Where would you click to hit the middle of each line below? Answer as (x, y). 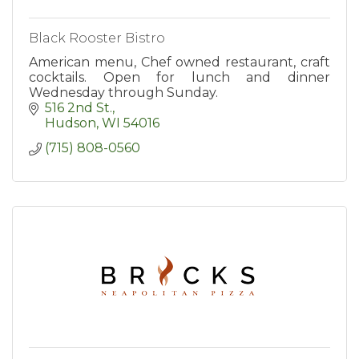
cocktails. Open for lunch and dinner (179, 78)
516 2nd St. (79, 108)
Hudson (71, 123)
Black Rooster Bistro (97, 38)
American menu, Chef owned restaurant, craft (179, 63)
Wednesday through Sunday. (123, 93)
